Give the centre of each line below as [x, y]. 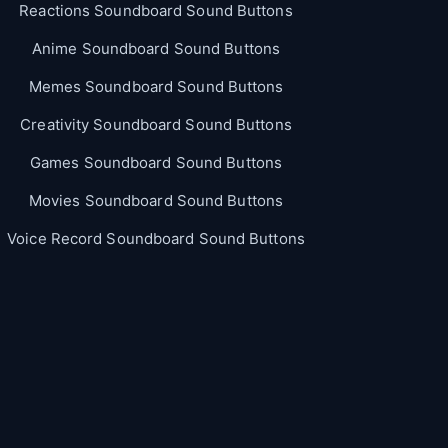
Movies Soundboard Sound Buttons [156, 200]
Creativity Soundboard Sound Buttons [156, 124]
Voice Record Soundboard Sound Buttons [156, 238]
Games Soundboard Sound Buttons [156, 162]
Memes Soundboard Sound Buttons [156, 86]
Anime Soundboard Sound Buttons [156, 48]
